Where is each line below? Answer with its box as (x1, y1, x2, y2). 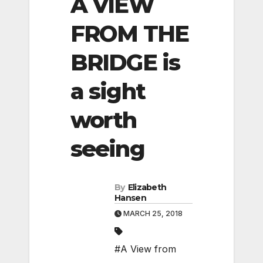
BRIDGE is (70, 48, 180, 76)
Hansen (114, 193, 146, 204)
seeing (70, 134, 144, 163)
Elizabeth (127, 182, 167, 193)
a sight (70, 77, 145, 105)
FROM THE (70, 19, 188, 48)
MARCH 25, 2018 (122, 209, 183, 218)
